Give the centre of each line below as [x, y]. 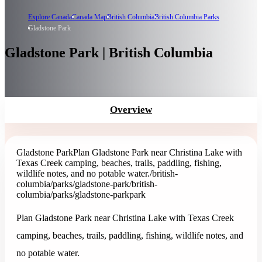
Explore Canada [50, 17]
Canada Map [89, 17]
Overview [131, 110]
